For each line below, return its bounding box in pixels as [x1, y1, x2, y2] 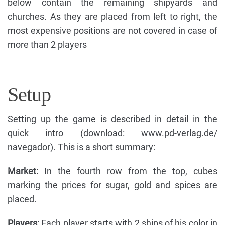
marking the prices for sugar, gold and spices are [8, 180, 217, 191]
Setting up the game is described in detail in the [8, 114, 217, 125]
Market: [8, 166, 38, 177]
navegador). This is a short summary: [8, 142, 155, 153]
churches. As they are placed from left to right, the [8, 11, 217, 22]
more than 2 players [8, 39, 87, 50]
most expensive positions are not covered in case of [8, 25, 217, 36]
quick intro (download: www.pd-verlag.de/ [8, 128, 217, 139]
